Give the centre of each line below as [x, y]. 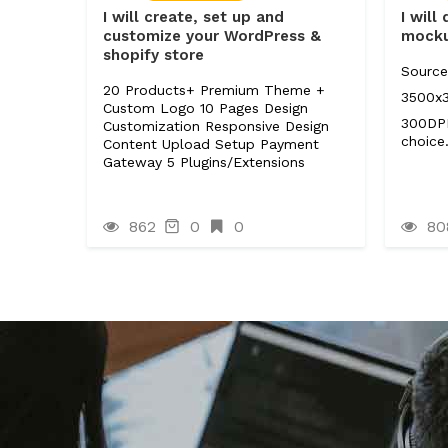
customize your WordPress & [212, 36]
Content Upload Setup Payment [211, 144]
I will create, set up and [193, 17]
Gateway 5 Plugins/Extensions [204, 162]
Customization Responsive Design [216, 126]
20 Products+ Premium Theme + [214, 90]
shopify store [153, 55]
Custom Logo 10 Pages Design [205, 108]
